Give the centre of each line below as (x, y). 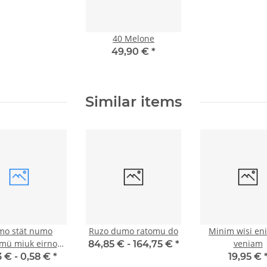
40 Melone (133, 39)
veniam (248, 244)
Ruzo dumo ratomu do (133, 231)
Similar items (133, 102)
